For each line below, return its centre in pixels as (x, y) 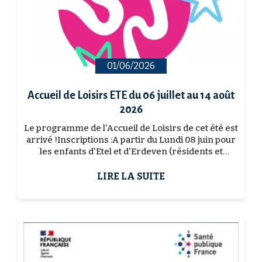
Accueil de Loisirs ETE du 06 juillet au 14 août (131, 96)
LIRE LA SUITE (131, 177)
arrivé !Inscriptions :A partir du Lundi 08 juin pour (131, 140)
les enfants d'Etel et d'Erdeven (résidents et (131, 152)
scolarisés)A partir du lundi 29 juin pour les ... (131, 163)
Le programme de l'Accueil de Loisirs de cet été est (131, 128)
